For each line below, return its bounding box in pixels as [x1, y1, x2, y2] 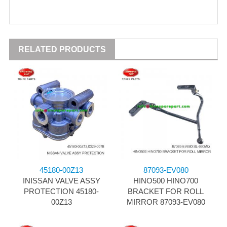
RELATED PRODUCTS [18, 45, 106, 54]
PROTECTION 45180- [24, 187, 99, 196]
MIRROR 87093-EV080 [126, 198, 205, 207]
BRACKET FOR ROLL [128, 187, 204, 196]
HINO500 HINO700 [133, 176, 198, 185]
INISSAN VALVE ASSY [22, 176, 100, 185]
